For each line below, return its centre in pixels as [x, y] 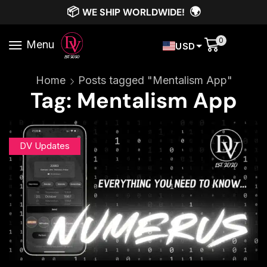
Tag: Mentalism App [133, 101]
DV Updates [44, 146]
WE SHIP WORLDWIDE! [136, 12]
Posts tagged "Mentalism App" [155, 80]
